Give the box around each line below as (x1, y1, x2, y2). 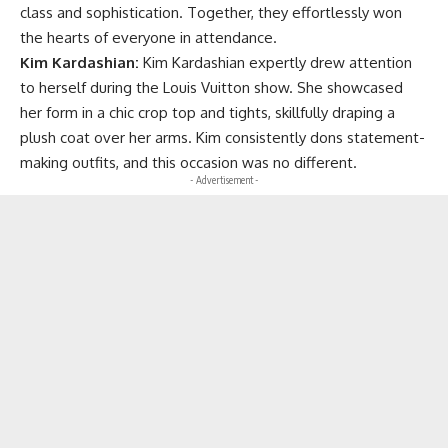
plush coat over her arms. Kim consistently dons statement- (20, 128, 425, 148)
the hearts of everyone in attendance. (20, 28, 277, 48)
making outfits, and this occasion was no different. (20, 153, 357, 173)
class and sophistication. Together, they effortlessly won (20, 3, 402, 23)
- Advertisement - (189, 174, 259, 187)
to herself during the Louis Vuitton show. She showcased (20, 78, 403, 98)
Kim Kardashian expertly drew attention (143, 53, 412, 73)
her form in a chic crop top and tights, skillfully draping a (20, 103, 395, 123)
